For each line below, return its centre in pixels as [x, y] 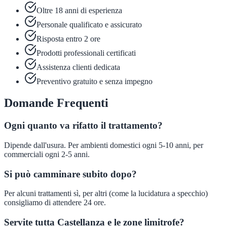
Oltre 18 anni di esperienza [79, 11]
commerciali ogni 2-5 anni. [47, 154]
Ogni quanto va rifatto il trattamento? [83, 126]
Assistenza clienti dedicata [78, 67]
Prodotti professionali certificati [86, 53]
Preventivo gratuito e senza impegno [94, 82]
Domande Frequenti [56, 103]
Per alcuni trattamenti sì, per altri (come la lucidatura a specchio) [106, 194]
